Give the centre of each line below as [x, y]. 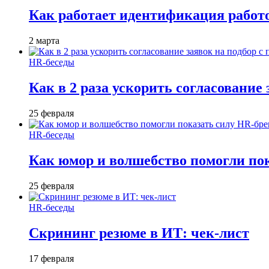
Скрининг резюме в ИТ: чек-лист [139, 233]
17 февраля [51, 258]
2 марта [44, 41]
